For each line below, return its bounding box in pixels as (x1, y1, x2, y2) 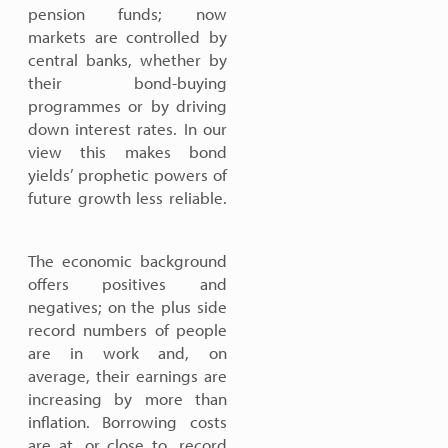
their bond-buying (28, 72, 227, 93)
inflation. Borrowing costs (28, 411, 227, 432)
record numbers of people (28, 319, 227, 340)
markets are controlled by (28, 26, 227, 47)
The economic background (28, 250, 227, 271)
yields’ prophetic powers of (28, 164, 227, 185)
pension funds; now (28, 3, 227, 24)
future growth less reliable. (28, 187, 227, 208)
